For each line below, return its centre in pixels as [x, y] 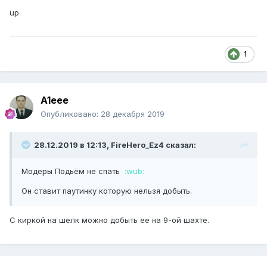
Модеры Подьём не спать [71, 171]
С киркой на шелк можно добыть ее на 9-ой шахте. [109, 220]
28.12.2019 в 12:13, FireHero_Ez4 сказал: [115, 145]
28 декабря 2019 [133, 114]
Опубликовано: [71, 114]
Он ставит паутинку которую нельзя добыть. [108, 191]
